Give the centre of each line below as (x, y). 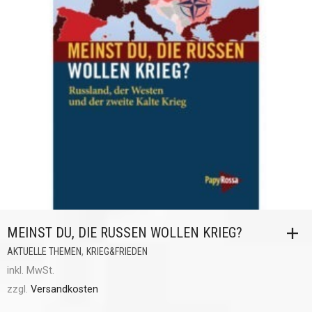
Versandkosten (64, 289)
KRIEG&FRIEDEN (117, 251)
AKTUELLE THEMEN (44, 251)
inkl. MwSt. (31, 271)
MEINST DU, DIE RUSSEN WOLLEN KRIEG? (125, 233)
